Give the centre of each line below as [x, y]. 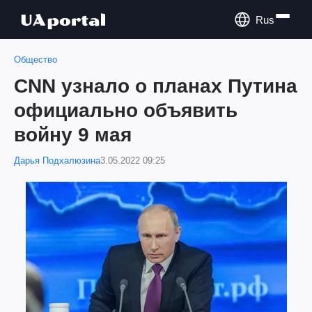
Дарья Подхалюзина [57, 161]
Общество [36, 60]
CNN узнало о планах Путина [156, 86]
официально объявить [126, 110]
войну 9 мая [73, 135]
